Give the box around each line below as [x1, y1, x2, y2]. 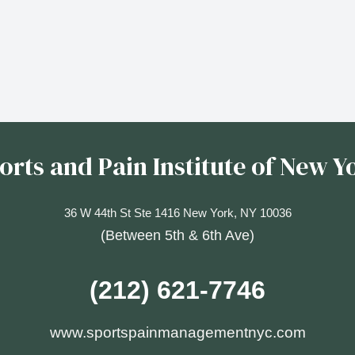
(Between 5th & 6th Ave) [101, 227, 254, 243]
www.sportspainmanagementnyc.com [49, 324, 306, 341]
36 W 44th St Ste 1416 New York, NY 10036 [63, 206, 292, 219]
